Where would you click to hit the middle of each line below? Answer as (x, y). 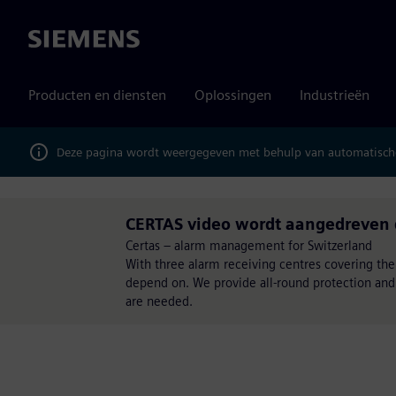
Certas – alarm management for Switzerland (249, 245)
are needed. (159, 301)
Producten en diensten (97, 95)
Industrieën (335, 95)
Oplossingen (233, 95)
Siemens (54, 40)
